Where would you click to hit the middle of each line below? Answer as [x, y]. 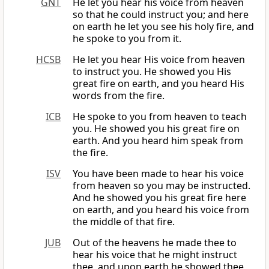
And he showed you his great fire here [159, 198]
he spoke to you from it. [127, 39]
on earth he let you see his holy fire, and [163, 27]
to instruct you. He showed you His [152, 72]
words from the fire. [119, 96]
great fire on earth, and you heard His [159, 84]
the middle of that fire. [124, 222]
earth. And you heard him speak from [158, 141]
